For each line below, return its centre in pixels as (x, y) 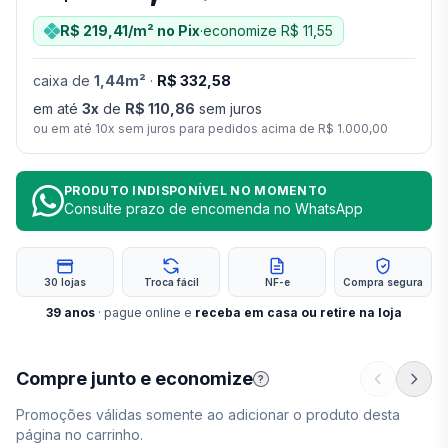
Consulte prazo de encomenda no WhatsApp (213, 208)
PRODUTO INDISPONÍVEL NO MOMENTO (196, 190)
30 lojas (65, 282)
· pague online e (145, 312)
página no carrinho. (79, 434)
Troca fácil (171, 282)
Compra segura (383, 282)
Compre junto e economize (134, 378)
